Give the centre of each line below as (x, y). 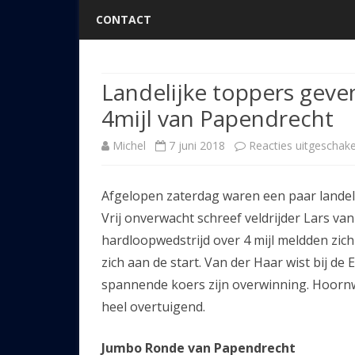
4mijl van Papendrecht (218, 118)
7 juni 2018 (197, 145)
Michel (129, 145)
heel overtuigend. (153, 306)
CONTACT (124, 19)
